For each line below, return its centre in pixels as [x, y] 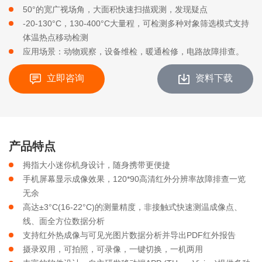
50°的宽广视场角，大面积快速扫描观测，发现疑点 [115, 9]
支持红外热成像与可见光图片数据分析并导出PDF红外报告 [129, 235]
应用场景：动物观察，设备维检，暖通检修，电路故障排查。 [133, 51]
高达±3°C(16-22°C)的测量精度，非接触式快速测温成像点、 [132, 207]
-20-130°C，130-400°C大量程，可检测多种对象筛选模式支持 [136, 23]
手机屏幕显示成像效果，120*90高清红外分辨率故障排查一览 [134, 179]
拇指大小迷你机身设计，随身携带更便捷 [96, 165]
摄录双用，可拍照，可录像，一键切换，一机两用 [113, 249]
